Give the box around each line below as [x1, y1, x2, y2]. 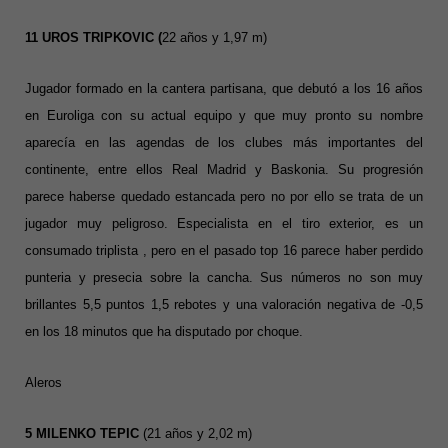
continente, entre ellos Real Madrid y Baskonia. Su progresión [25, 162, 423, 178]
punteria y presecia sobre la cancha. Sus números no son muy [25, 270, 423, 286]
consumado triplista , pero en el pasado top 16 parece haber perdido [25, 243, 423, 259]
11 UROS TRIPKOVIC [25, 30, 158, 46]
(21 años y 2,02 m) [143, 426, 252, 442]
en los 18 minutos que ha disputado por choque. [25, 324, 303, 340]
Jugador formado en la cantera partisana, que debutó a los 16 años [25, 81, 423, 97]
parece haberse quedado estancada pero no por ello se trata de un [25, 189, 423, 205]
